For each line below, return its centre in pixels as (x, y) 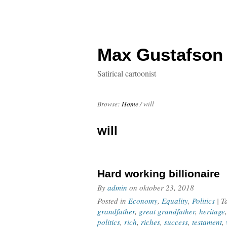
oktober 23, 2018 (167, 187)
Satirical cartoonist (127, 73)
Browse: (109, 104)
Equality (175, 201)
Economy (143, 201)
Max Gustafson (160, 54)
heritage (212, 211)
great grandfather (167, 211)
